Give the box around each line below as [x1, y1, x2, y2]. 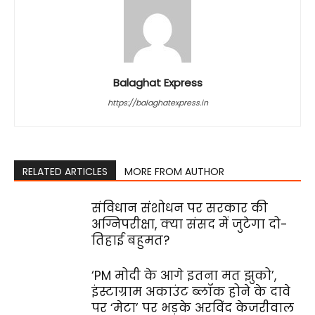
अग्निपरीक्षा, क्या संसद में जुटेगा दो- [91, 216, 288, 233]
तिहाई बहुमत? [91, 232, 169, 249]
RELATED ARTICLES [22, 165, 108, 179]
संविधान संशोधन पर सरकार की [91, 200, 268, 217]
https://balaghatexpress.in [107, 97, 208, 108]
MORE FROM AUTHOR [124, 165, 224, 179]
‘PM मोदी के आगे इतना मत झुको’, [91, 267, 276, 284]
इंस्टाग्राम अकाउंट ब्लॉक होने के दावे [91, 283, 290, 300]
